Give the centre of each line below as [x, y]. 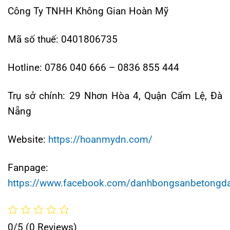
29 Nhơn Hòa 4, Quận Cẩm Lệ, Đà [146, 96]
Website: [28, 140]
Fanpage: [28, 168]
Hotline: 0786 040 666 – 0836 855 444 [93, 67]
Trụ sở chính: [39, 96]
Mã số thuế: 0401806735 [63, 39]
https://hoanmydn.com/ [100, 140]
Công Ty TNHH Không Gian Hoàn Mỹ [88, 11]
